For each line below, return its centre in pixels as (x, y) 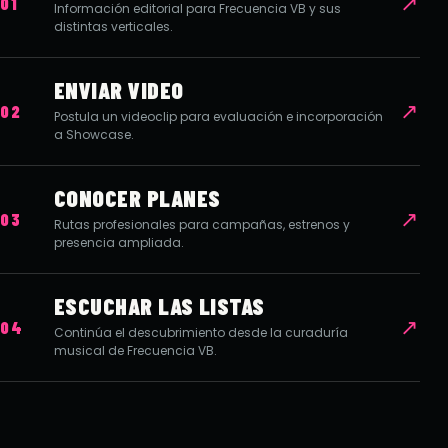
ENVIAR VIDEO (119, 89)
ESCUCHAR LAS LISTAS (159, 305)
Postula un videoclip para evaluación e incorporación (218, 116)
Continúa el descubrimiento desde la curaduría (201, 332)
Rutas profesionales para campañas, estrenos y (202, 224)
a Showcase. (94, 134)
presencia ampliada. (119, 242)
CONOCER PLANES (137, 197)
